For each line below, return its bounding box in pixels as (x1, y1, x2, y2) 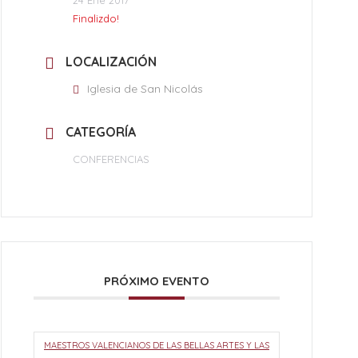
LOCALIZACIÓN (66, 53, 157, 70)
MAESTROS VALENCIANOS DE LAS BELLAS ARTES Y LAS (44, 339, 269, 351)
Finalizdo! (73, 11, 119, 25)
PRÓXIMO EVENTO (104, 272, 209, 288)
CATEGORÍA (66, 123, 136, 140)
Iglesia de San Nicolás (87, 81, 203, 96)
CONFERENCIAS (73, 152, 149, 165)
